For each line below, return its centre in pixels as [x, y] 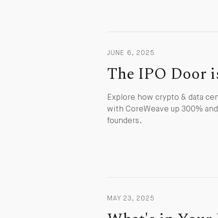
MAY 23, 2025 [131, 199]
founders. [124, 121]
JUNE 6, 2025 [131, 53]
